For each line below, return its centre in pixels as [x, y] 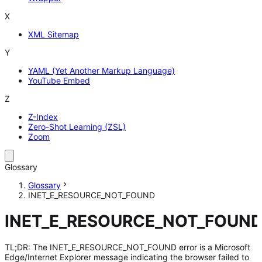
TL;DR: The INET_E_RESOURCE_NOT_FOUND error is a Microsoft [127, 247]
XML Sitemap [54, 35]
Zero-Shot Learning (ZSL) [77, 127]
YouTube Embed [59, 81]
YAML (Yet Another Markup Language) [101, 71]
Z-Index [43, 117]
